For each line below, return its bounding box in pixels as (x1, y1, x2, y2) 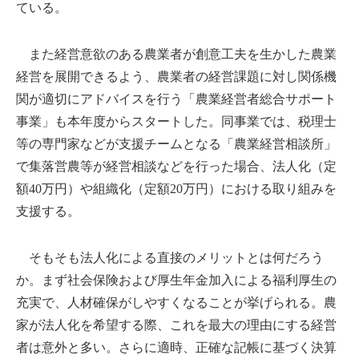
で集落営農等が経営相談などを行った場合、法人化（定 (16, 159, 337, 173)
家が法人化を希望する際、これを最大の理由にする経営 (16, 317, 337, 332)
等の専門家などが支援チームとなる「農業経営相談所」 (16, 136, 337, 151)
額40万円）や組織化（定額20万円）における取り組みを (16, 181, 337, 196)
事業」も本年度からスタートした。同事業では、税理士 (16, 114, 337, 128)
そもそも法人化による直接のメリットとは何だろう (16, 250, 324, 264)
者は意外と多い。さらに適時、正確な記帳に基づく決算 (16, 340, 337, 354)
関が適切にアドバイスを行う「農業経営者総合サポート (16, 91, 337, 106)
